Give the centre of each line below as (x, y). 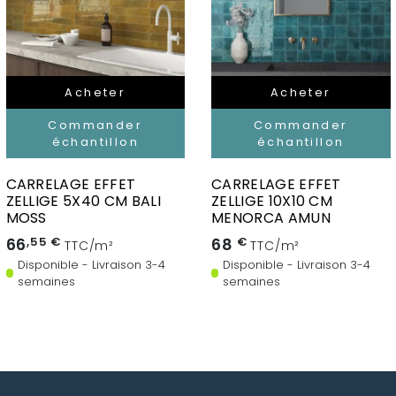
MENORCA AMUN (271, 218)
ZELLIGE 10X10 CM (272, 202)
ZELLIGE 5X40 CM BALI (83, 202)
